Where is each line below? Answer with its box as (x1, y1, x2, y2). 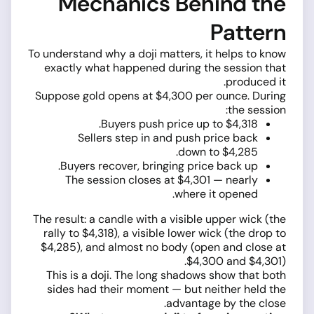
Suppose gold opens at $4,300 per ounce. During (35, 88, 286, 103)
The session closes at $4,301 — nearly (65, 172, 258, 187)
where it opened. (175, 186, 258, 201)
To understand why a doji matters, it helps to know (28, 46, 286, 61)
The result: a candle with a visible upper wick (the (33, 211, 286, 226)
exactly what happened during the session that (44, 60, 286, 75)
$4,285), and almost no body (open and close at (41, 239, 286, 254)
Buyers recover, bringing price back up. (60, 158, 258, 173)
